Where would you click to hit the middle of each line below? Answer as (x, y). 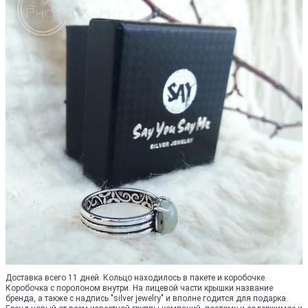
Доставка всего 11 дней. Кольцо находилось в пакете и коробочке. (136, 278)
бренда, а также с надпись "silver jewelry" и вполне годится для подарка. (147, 298)
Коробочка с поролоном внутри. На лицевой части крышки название (139, 288)
